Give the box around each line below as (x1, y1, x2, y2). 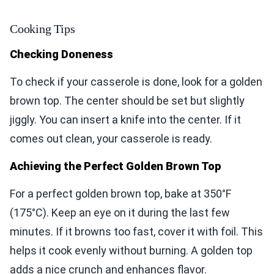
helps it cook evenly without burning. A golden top (10, 244, 253, 257)
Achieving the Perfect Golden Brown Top (10, 160, 221, 173)
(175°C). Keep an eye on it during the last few (10, 206, 230, 220)
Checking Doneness (10, 48, 113, 61)
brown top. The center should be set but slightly (10, 94, 245, 108)
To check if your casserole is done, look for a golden (10, 75, 262, 89)
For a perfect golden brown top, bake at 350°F (10, 187, 231, 201)
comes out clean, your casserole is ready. (10, 132, 212, 146)
